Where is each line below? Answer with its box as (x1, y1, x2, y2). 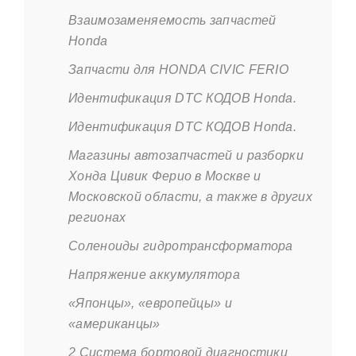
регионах (68, 211, 126, 224)
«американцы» (68, 317, 161, 331)
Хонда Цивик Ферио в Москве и (68, 169, 261, 183)
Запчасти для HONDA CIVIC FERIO (68, 63, 288, 76)
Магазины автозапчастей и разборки (68, 149, 304, 162)
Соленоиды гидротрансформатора (68, 239, 293, 253)
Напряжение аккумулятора (68, 268, 240, 281)
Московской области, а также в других (68, 190, 312, 203)
